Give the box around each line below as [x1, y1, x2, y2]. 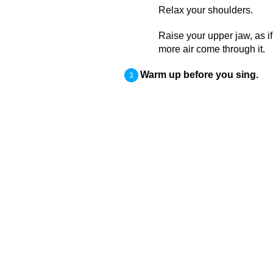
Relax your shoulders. [158, 5, 253, 15]
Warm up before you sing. [140, 69, 258, 80]
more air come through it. [158, 44, 265, 54]
